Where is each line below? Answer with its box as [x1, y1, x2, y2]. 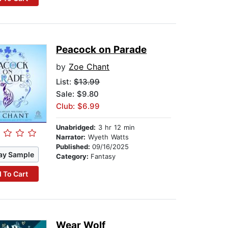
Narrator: [56, 133, 86, 141]
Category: [56, 152, 91, 161]
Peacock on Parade [56, 44, 147, 56]
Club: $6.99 [56, 101, 100, 111]
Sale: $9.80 [56, 89, 99, 99]
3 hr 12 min [96, 123, 135, 132]
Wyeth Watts [85, 133, 129, 141]
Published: [56, 142, 93, 151]
